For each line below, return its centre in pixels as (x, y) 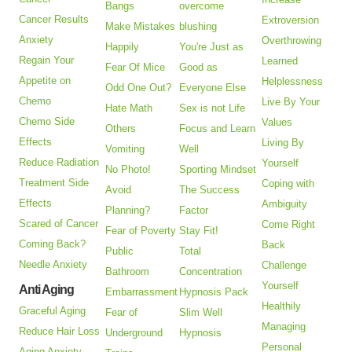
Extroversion (291, 20)
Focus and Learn (218, 129)
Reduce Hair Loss (60, 332)
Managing (284, 327)
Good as (199, 68)
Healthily (282, 306)
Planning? (128, 211)
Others (121, 129)
